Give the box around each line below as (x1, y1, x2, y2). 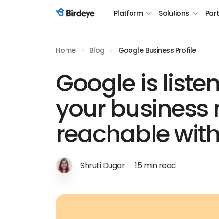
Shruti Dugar (80, 159, 125, 171)
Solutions (159, 8, 189, 18)
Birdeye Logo (55, 13, 104, 24)
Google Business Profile (118, 45, 196, 55)
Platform (114, 8, 143, 18)
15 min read (135, 159, 176, 171)
